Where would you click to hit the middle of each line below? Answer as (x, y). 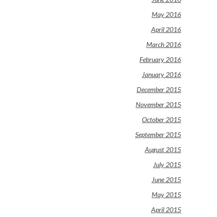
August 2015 (163, 149)
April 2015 (166, 209)
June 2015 (166, 179)
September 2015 (158, 134)
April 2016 (166, 29)
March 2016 (164, 44)
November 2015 (158, 104)
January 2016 (162, 74)
